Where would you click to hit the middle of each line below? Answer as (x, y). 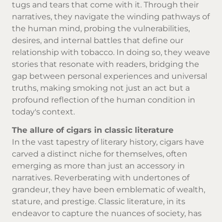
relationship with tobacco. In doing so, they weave (111, 52)
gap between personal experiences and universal (110, 76)
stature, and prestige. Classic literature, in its (99, 201)
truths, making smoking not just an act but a (101, 88)
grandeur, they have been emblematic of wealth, (109, 189)
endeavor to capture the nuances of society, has (107, 213)
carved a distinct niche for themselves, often (100, 154)
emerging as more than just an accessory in (98, 166)
